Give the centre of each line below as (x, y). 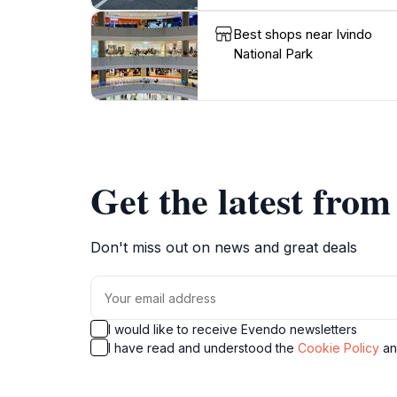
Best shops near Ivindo (303, 34)
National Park (273, 54)
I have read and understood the (203, 348)
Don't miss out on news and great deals (224, 247)
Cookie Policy (339, 348)
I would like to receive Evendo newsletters (233, 329)
